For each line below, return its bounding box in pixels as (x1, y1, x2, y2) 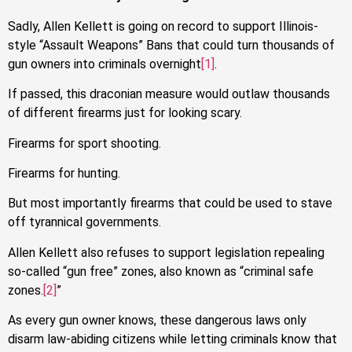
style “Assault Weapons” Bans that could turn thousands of (8, 37, 335, 53)
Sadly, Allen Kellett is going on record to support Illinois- (8, 18, 318, 34)
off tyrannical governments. (8, 214, 161, 230)
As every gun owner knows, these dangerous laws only (8, 313, 306, 328)
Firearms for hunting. (8, 166, 120, 181)
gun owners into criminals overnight (8, 56, 201, 71)
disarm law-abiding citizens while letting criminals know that (8, 332, 337, 347)
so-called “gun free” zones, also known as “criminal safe (8, 263, 313, 279)
